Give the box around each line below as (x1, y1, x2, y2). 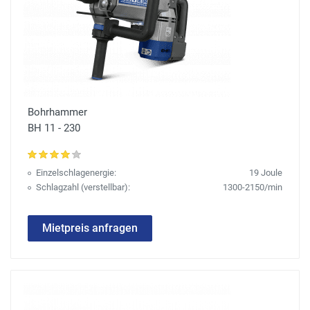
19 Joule (249, 167, 282, 179)
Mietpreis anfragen (42, 221, 138, 235)
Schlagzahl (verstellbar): (36, 182, 130, 193)
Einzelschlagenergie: (36, 167, 116, 179)
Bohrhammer (28, 106, 87, 119)
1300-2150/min (223, 182, 282, 193)
